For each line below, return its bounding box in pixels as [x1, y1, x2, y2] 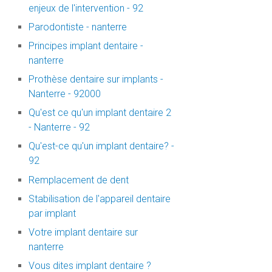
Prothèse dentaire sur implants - [28, 73, 163, 86]
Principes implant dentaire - [28, 39, 143, 52]
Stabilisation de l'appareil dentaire [28, 192, 171, 205]
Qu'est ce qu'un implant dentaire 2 [28, 107, 171, 119]
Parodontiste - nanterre [28, 21, 127, 33]
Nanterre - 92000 [28, 88, 101, 100]
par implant [28, 207, 76, 219]
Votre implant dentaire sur [28, 226, 138, 239]
